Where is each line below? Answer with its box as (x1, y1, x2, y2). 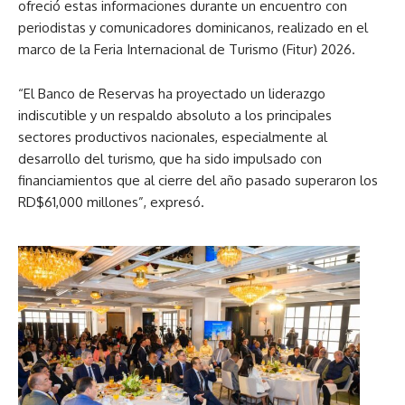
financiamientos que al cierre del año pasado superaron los (18, 172, 378, 190)
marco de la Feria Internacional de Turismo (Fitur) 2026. (18, 41, 355, 59)
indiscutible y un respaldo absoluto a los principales (18, 107, 332, 125)
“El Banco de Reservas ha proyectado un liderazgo (18, 85, 325, 103)
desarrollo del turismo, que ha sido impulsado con (18, 150, 322, 168)
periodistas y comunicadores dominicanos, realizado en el (18, 19, 368, 37)
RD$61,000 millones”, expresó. (18, 193, 204, 212)
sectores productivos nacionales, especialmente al (18, 128, 327, 146)
